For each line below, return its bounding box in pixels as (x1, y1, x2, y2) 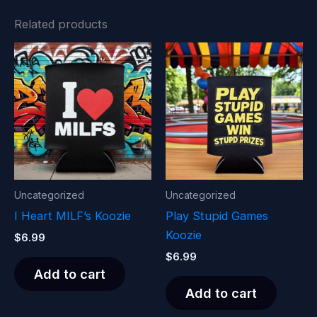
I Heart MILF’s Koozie (14, 209, 131, 223)
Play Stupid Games (166, 209, 268, 223)
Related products (14, 17, 108, 32)
